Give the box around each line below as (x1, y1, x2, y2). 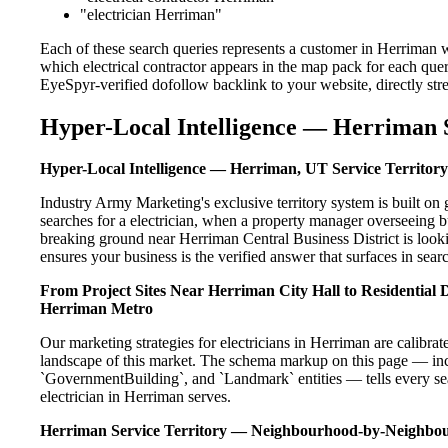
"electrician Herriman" (80, 5, 222, 23)
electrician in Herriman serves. (40, 388, 231, 406)
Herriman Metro (40, 300, 153, 318)
